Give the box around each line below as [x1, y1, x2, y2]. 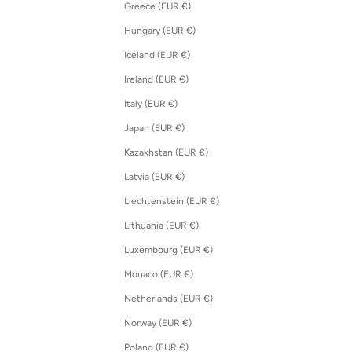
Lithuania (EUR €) [189, 219, 199, 231]
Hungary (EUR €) [185, 24, 196, 36]
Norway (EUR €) [181, 317, 192, 328]
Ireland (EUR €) [178, 73, 189, 85]
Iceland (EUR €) [180, 49, 190, 60]
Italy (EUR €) [167, 97, 178, 109]
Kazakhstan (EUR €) [198, 146, 208, 158]
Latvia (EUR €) [174, 170, 185, 182]
